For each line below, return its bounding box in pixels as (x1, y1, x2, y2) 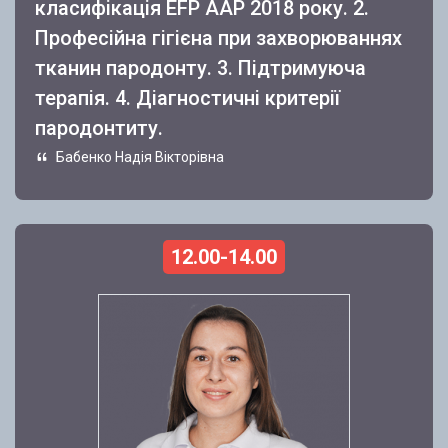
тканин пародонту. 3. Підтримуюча (35, 56, 366, 81)
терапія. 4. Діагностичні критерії (35, 86, 340, 111)
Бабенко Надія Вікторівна (53, 149, 224, 166)
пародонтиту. (35, 116, 163, 141)
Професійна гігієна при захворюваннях (35, 26, 402, 51)
